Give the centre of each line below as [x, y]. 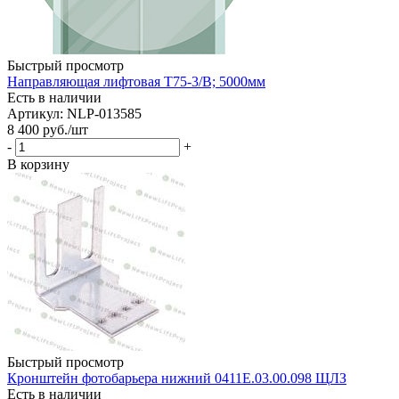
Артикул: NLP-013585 [74, 113]
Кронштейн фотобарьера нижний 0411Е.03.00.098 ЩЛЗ [177, 378]
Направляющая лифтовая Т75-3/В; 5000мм [136, 81]
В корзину [38, 164]
